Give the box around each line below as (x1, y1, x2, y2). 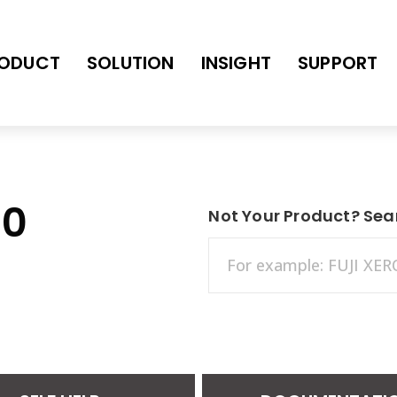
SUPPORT (298, 51, 378, 75)
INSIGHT (200, 51, 271, 75)
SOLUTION (86, 51, 175, 75)
